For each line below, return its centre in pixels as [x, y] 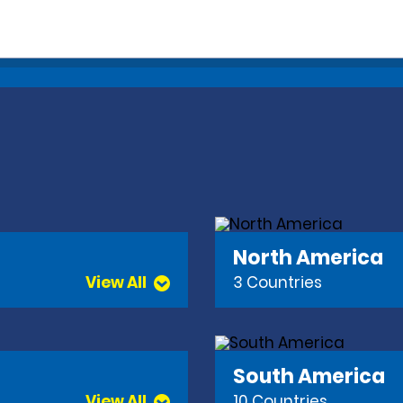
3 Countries [278, 283]
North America [308, 257]
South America [309, 376]
